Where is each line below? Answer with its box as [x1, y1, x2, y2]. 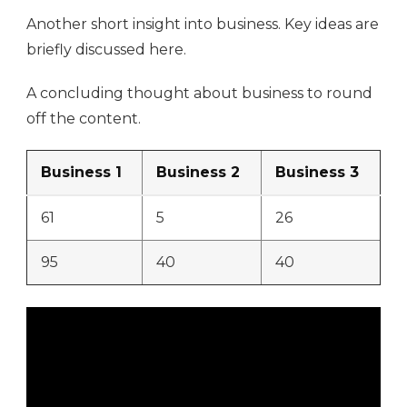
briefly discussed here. [26, 41, 186, 59]
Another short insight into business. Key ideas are [26, 15, 379, 34]
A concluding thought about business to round [26, 84, 372, 103]
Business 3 [275, 164, 359, 182]
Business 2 [156, 164, 240, 182]
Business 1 [41, 164, 122, 182]
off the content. [26, 110, 141, 128]
